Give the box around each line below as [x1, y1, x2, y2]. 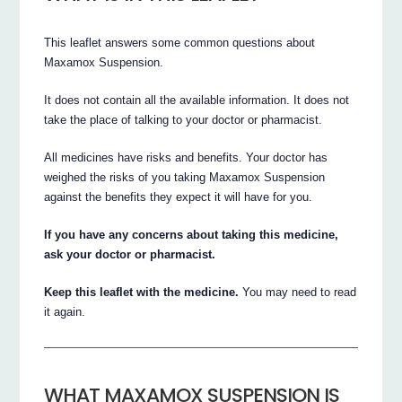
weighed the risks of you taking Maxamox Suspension [44, 170, 326, 184]
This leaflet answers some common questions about [44, 35, 316, 49]
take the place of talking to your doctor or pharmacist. [44, 112, 323, 127]
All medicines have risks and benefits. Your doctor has [44, 150, 328, 164]
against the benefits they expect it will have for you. [44, 189, 313, 204]
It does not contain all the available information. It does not [44, 92, 350, 107]
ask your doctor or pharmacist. [44, 247, 216, 261]
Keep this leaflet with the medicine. [44, 284, 240, 299]
